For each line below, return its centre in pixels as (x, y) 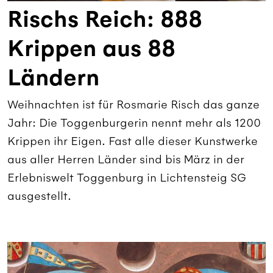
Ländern (53, 78)
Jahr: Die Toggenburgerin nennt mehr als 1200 (134, 122)
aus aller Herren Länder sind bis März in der (126, 159)
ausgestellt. (39, 196)
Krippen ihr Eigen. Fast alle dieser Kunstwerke (133, 141)
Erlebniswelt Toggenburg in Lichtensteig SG (127, 177)
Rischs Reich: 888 (105, 19)
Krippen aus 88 (91, 48)
